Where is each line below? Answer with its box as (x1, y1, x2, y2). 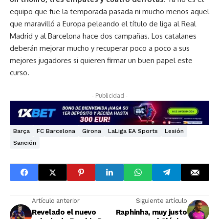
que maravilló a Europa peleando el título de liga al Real (10, 19, 196, 28)
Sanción (13, 139, 36, 147)
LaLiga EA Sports (108, 128, 158, 135)
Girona (82, 128, 101, 135)
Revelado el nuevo (32, 208, 96, 217)
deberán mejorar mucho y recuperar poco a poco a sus (10, 43, 190, 53)
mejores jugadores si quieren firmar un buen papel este (10, 55, 193, 65)
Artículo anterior (32, 197, 80, 205)
